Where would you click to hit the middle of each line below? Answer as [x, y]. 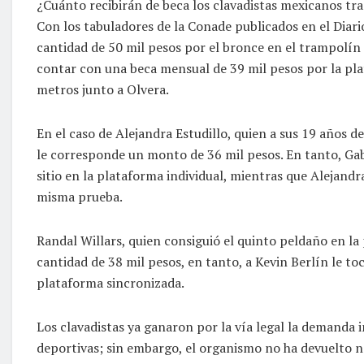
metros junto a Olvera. [103, 89]
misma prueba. [80, 196]
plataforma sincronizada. [110, 282]
